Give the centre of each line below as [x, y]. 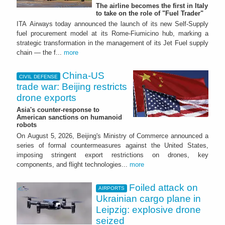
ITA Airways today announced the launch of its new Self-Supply [113, 24]
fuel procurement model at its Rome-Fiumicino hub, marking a [113, 34]
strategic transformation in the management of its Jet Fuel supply [113, 43]
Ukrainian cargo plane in [148, 198]
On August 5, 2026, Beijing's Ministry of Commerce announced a [113, 136]
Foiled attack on [164, 187]
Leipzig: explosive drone [148, 209]
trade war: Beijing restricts [72, 87]
